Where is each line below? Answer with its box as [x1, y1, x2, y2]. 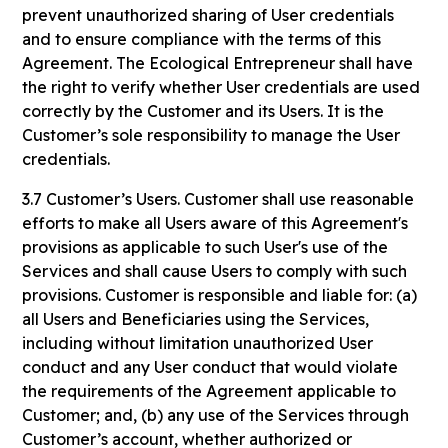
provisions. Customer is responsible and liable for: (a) [22, 285, 418, 305]
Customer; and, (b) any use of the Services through [22, 405, 410, 425]
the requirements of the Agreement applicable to [22, 381, 397, 401]
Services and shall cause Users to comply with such [22, 261, 408, 281]
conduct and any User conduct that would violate [22, 357, 399, 377]
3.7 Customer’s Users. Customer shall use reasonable [22, 189, 415, 209]
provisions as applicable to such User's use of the [22, 237, 389, 257]
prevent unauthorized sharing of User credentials [22, 5, 395, 25]
